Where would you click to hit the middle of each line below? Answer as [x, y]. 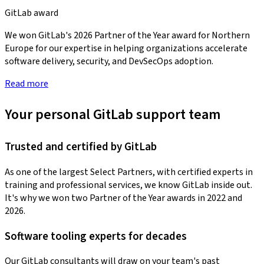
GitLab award [32, 13]
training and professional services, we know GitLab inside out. [128, 185]
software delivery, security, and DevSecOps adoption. [109, 62]
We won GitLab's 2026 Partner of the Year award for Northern [127, 36]
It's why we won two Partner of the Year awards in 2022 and [123, 198]
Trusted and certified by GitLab [81, 147]
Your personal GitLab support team [113, 115]
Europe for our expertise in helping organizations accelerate [126, 49]
